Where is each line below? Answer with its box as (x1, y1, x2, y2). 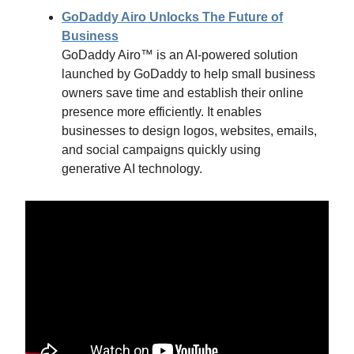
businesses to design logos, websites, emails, (62, 124, 317, 138)
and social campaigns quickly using (62, 143, 261, 157)
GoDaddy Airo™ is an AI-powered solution (62, 48, 298, 62)
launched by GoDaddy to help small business (62, 67, 315, 81)
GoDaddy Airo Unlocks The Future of (62, 10, 283, 24)
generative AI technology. (62, 162, 202, 176)
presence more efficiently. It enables (62, 105, 262, 119)
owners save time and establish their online (62, 86, 303, 100)
